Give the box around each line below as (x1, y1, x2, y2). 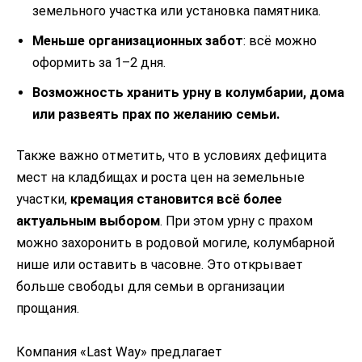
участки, (16, 192, 70, 208)
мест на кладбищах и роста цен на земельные (16, 170, 305, 186)
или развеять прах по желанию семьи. (32, 106, 280, 122)
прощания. (16, 301, 79, 317)
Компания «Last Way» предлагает (16, 343, 222, 360)
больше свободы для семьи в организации (16, 279, 284, 295)
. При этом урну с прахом (160, 213, 313, 229)
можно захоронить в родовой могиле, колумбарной (16, 235, 335, 251)
